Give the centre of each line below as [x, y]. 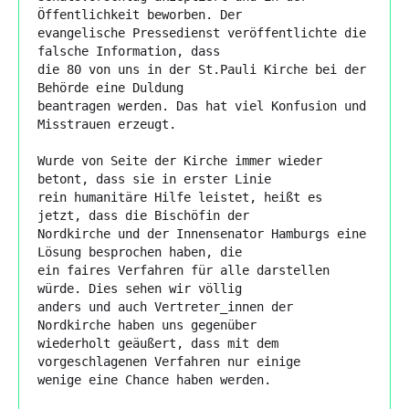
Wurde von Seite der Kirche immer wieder [180, 160]
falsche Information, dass [129, 51]
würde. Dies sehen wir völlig [140, 288]
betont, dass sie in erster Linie [154, 178]
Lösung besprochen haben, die [140, 252]
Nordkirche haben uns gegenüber [147, 325]
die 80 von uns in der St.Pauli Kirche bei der [202, 69]
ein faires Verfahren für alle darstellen [184, 270]
